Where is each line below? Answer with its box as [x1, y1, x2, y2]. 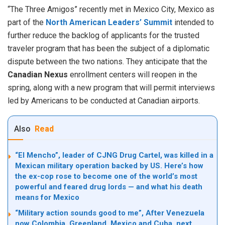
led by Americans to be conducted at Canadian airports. [8, 95, 200, 105]
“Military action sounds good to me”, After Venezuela [15, 208, 204, 217]
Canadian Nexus [8, 69, 68, 79]
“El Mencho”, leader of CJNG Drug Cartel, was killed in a [15, 150, 213, 160]
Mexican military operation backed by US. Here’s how [15, 161, 203, 170]
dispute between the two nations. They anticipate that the [8, 56, 207, 66]
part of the [8, 17, 44, 27]
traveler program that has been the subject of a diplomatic [8, 43, 209, 53]
